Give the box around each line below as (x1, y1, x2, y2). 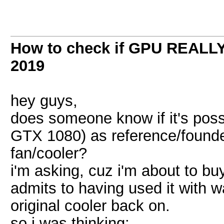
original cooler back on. (10, 197, 170, 214)
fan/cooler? (10, 144, 87, 161)
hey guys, (10, 92, 77, 109)
